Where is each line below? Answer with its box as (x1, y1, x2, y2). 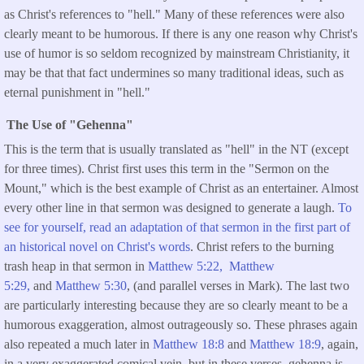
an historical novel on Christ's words (4, 239, 190, 253)
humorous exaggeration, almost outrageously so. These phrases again (4, 317, 357, 331)
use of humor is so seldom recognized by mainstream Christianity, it (4, 45, 349, 60)
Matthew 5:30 (55, 278, 127, 292)
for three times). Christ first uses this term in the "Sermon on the (4, 161, 329, 175)
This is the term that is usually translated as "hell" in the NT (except (4, 141, 349, 156)
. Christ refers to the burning (190, 239, 334, 253)
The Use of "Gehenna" (6, 117, 133, 132)
